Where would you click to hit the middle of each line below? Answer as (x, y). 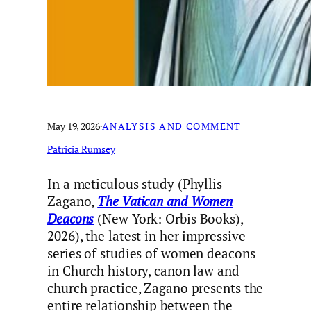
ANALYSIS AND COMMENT (171, 126)
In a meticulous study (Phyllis (135, 184)
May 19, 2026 (74, 126)
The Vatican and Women (165, 201)
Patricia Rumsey (81, 149)
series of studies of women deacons (151, 253)
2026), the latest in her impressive (146, 236)
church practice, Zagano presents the (155, 288)
